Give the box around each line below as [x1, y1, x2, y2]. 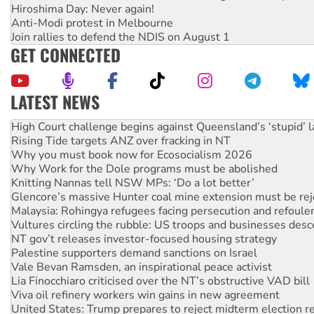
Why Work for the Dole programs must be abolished [11, 161, 278, 177]
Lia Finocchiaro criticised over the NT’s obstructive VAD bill [11, 273, 310, 289]
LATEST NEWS [11, 88, 100, 114]
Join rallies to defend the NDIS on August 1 [11, 29, 230, 45]
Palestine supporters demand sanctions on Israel [11, 245, 257, 261]
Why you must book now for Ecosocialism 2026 [11, 146, 252, 163]
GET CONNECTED [11, 41, 121, 67]
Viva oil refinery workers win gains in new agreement [11, 287, 280, 303]
